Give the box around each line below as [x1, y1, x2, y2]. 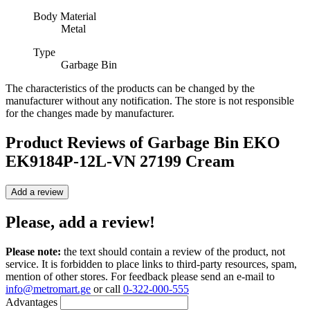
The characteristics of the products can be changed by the [6, 82, 255, 94]
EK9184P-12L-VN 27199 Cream [6, 152, 235, 170]
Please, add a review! [6, 212, 155, 231]
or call [91, 282, 123, 295]
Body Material [33, 10, 96, 22]
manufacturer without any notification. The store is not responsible [6, 95, 294, 107]
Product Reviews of [6, 133, 147, 152]
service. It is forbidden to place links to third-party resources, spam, [6, 257, 297, 270]
